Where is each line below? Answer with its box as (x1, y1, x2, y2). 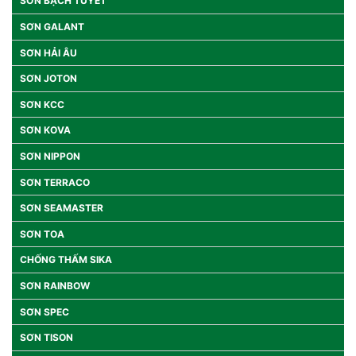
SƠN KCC (20, 98, 64, 110)
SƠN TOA (20, 227, 64, 240)
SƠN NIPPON (20, 149, 80, 162)
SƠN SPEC (20, 305, 69, 318)
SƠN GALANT (20, 20, 84, 33)
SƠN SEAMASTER (20, 202, 103, 215)
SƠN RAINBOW (20, 279, 90, 292)
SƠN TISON (20, 331, 73, 344)
